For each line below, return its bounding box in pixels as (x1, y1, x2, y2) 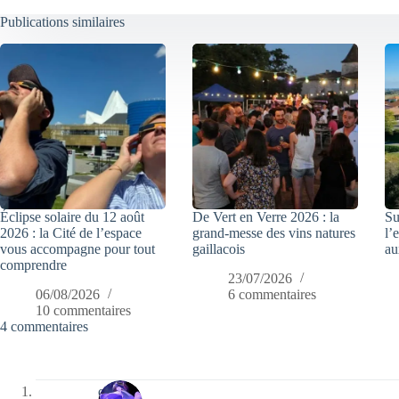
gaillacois (192, 241, 246, 257)
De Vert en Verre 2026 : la (192, 209, 340, 225)
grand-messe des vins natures (192, 225, 356, 241)
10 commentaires (36, 303, 131, 319)
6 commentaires (228, 287, 317, 303)
